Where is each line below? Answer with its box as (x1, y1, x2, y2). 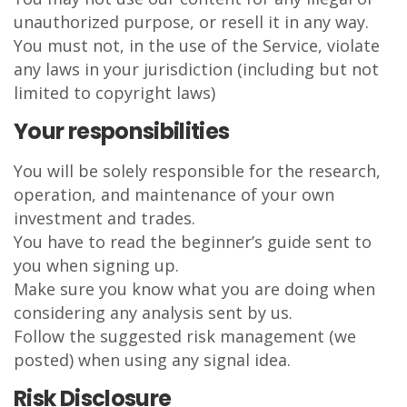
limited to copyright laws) (14, 82, 215, 104)
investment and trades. (14, 207, 195, 229)
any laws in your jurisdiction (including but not (14, 58, 379, 80)
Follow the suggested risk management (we (14, 325, 356, 347)
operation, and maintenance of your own (14, 184, 334, 205)
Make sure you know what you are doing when (14, 278, 375, 300)
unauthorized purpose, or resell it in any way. (14, 11, 369, 33)
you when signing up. (14, 254, 179, 276)
